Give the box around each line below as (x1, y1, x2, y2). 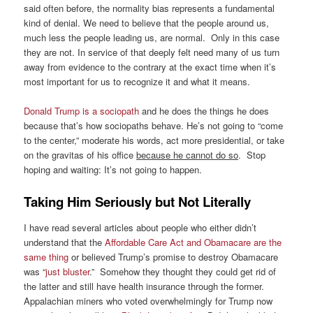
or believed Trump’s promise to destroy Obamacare (68, 249, 279, 263)
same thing (24, 249, 69, 263)
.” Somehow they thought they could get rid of (89, 264, 277, 278)
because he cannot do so (136, 148, 239, 162)
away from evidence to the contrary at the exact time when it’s (24, 60, 277, 74)
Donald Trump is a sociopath (24, 104, 140, 118)
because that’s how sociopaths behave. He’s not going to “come (24, 119, 284, 133)
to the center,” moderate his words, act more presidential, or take (24, 133, 285, 147)
